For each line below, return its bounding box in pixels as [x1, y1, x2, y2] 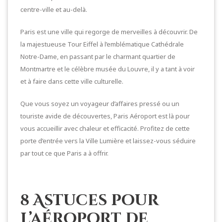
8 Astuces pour [20, 190, 159, 211]
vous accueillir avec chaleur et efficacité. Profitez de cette [20, 124, 190, 133]
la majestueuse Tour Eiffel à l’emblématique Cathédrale [20, 40, 184, 49]
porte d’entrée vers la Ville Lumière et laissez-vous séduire [20, 136, 196, 145]
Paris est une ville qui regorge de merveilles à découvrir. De [20, 27, 198, 36]
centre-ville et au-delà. [20, 5, 87, 14]
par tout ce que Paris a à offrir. [20, 149, 109, 158]
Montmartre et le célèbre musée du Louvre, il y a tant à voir [20, 64, 195, 73]
